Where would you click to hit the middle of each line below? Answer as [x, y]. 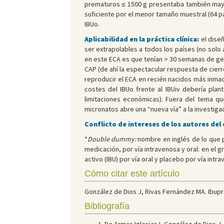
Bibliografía [107, 206]
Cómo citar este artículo [132, 174]
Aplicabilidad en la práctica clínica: [142, 39]
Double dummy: [111, 139]
